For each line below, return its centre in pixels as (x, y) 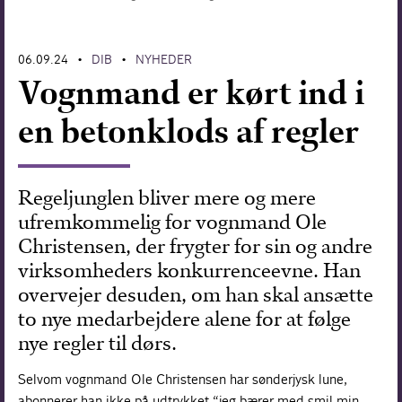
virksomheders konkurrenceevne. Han (190, 270)
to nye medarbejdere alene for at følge (185, 319)
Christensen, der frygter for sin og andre (196, 246)
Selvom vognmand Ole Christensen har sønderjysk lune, (183, 379)
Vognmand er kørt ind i (192, 92)
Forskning (57, 31)
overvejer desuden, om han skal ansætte (196, 294)
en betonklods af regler (189, 131)
